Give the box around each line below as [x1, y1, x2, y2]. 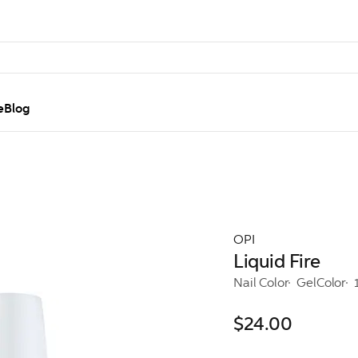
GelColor [296, 275, 347, 290]
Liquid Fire [233, 249, 320, 273]
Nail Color [233, 275, 289, 290]
